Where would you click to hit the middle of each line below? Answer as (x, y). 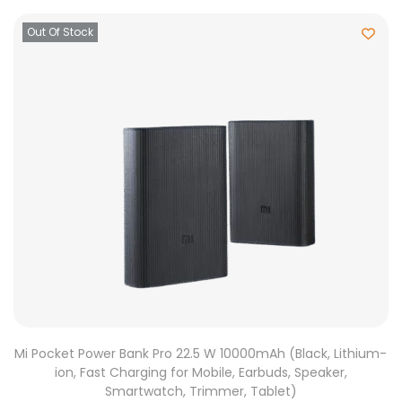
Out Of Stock (60, 32)
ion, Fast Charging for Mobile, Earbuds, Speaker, (201, 373)
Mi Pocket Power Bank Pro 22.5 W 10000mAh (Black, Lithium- (201, 354)
